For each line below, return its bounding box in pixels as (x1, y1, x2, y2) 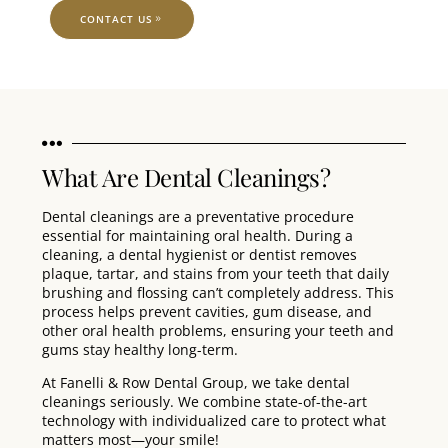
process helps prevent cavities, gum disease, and (42, 302, 372, 322)
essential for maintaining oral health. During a (42, 226, 353, 246)
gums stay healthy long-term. (42, 340, 238, 360)
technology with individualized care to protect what (42, 411, 386, 431)
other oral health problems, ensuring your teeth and (42, 321, 394, 341)
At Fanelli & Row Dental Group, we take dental (42, 373, 350, 393)
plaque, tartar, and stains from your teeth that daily (42, 264, 389, 284)
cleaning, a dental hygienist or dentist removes (42, 245, 357, 265)
